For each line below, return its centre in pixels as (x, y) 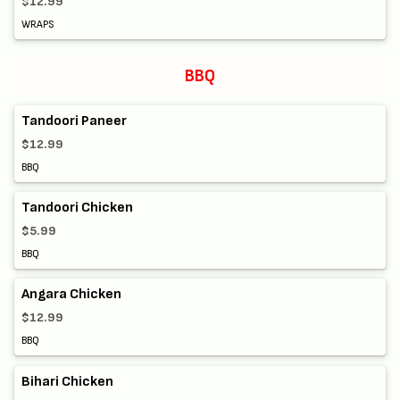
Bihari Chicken (67, 381)
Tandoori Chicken (77, 208)
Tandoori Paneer (74, 121)
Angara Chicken (71, 295)
